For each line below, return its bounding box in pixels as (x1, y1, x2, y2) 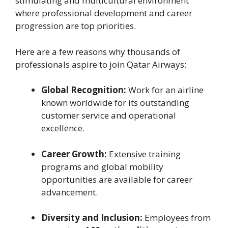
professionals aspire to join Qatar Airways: (15, 58, 186, 70)
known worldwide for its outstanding (41, 97, 189, 109)
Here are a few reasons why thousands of (15, 45, 180, 58)
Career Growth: (41, 148, 107, 160)
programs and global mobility (41, 160, 163, 173)
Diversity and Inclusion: (41, 212, 142, 224)
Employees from (142, 212, 211, 224)
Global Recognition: (41, 84, 126, 96)
